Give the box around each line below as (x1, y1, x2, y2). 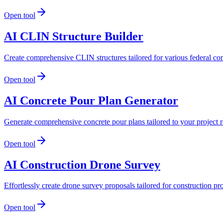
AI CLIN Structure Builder (4, 29, 143, 43)
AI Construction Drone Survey (4, 158, 160, 171)
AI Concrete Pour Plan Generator (4, 94, 178, 107)
